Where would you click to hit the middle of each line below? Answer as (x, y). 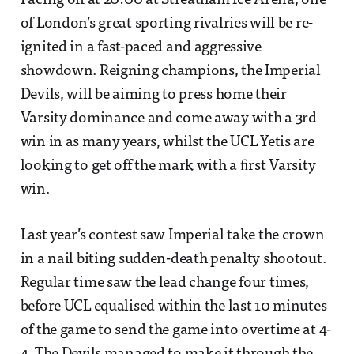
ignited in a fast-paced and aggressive (141, 48)
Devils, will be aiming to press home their (153, 96)
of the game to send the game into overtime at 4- (176, 331)
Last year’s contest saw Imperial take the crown (172, 236)
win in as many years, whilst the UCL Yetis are (167, 143)
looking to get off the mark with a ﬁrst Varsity (168, 167)
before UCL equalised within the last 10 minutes (173, 307)
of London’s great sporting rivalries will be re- (167, 24)
